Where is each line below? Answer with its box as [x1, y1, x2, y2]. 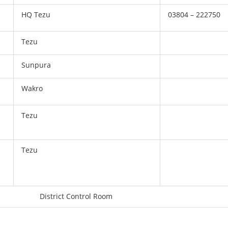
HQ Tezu [21, 10, 51, 19]
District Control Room [39, 191, 112, 201]
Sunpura [21, 60, 51, 70]
